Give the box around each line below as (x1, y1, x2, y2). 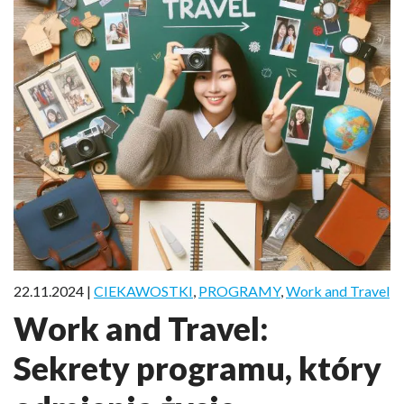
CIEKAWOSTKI (94, 282, 193, 299)
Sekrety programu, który (14, 348, 381, 388)
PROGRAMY (198, 282, 280, 299)
